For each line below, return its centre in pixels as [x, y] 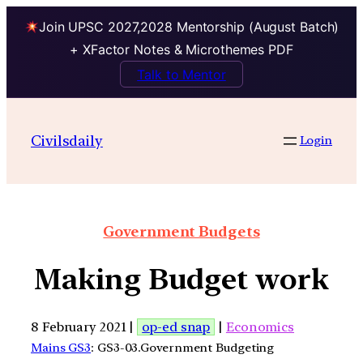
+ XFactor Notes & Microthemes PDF [181, 50]
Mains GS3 [61, 347]
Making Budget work [181, 280]
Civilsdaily [67, 140]
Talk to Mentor [181, 74]
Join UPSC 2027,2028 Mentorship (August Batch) [189, 27]
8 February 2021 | [84, 327]
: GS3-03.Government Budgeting [183, 347]
